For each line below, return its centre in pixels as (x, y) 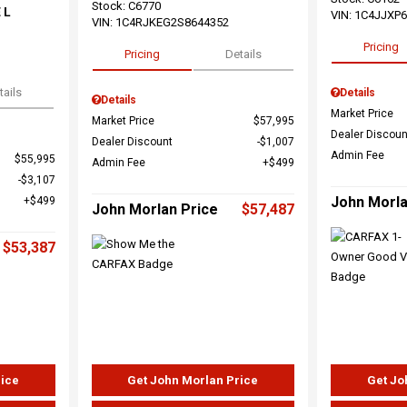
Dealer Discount (132, 142)
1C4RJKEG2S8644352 (172, 23)
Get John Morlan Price (193, 380)
